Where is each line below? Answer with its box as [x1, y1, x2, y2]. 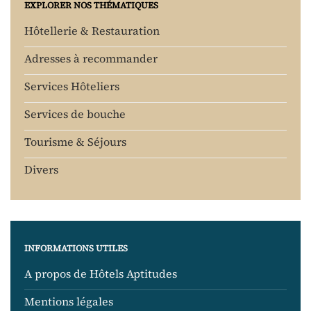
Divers [24, 162, 58, 178]
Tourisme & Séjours [24, 134, 126, 150]
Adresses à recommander [24, 51, 158, 67]
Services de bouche [24, 106, 126, 122]
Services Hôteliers [24, 78, 119, 94]
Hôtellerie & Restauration [24, 23, 160, 39]
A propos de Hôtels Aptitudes [24, 266, 177, 282]
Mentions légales [24, 294, 113, 310]
